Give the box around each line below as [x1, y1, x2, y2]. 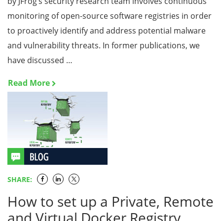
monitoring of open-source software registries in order [7, 10, 212, 21]
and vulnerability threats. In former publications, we [7, 40, 200, 51]
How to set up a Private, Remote [7, 192, 214, 211]
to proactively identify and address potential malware [7, 25, 206, 36]
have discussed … [7, 55, 73, 66]
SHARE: [7, 175, 32, 184]
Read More [8, 77, 50, 88]
